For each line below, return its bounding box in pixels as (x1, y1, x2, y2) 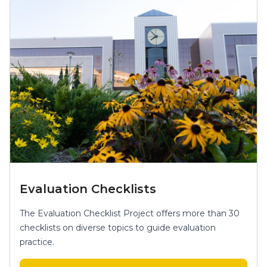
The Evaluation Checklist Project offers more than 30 (20, 207, 240, 219)
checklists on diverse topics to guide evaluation (20, 222, 216, 233)
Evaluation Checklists (20, 181, 156, 196)
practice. (20, 236, 54, 247)
